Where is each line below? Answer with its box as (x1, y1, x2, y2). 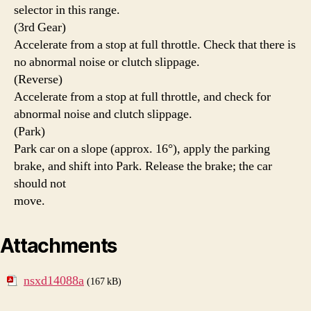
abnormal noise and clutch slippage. (14, 106, 192, 122)
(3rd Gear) (14, 19, 66, 35)
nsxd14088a (24, 272, 84, 289)
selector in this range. (14, 1, 120, 18)
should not (14, 175, 66, 192)
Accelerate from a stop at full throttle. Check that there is (14, 36, 296, 53)
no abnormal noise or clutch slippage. (14, 53, 200, 70)
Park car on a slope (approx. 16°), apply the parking (14, 140, 270, 157)
